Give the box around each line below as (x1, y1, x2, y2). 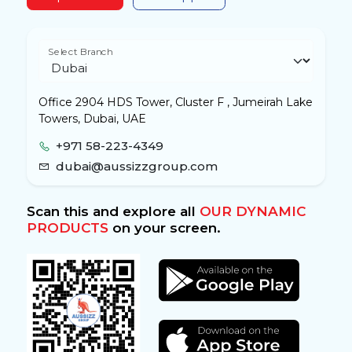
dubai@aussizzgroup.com (56, 158, 218, 174)
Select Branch (48, 46, 113, 58)
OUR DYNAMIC (199, 203, 306, 220)
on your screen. (108, 219, 221, 236)
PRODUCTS (26, 219, 108, 236)
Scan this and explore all (26, 203, 200, 220)
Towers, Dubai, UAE (38, 112, 146, 126)
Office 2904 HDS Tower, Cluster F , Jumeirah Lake (38, 95, 313, 110)
